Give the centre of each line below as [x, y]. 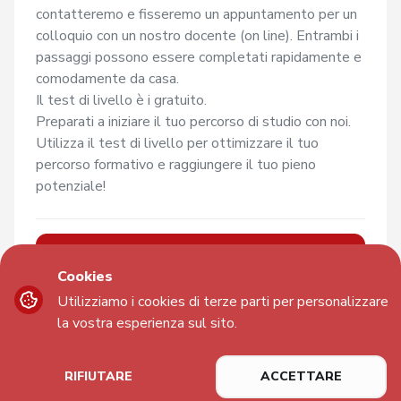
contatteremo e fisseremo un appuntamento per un [196, 15]
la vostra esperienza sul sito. [147, 323]
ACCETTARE [301, 376]
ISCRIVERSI [192, 255]
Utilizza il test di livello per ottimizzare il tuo [177, 144]
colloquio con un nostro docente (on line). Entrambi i [197, 36]
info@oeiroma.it [344, 374]
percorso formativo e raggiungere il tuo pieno [176, 165]
